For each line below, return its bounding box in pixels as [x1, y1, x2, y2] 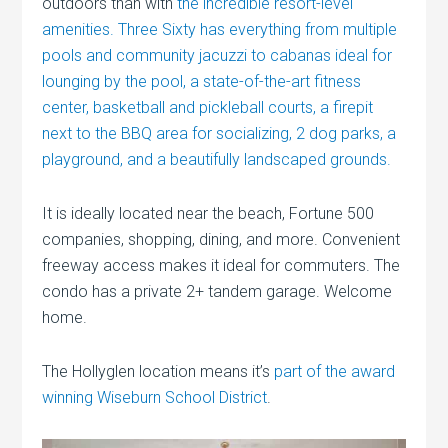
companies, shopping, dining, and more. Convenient [42, 229, 401, 249]
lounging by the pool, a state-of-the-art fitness [42, 71, 362, 91]
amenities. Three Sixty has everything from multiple [42, 19, 398, 39]
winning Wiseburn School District [42, 387, 268, 407]
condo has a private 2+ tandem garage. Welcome [42, 281, 393, 301]
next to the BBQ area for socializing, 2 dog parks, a [42, 123, 397, 143]
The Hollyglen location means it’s [42, 361, 275, 381]
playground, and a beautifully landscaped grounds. [42, 149, 392, 169]
